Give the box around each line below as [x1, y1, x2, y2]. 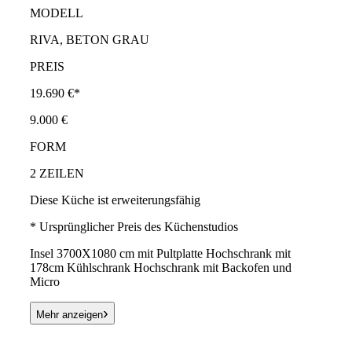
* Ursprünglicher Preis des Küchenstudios [30, 219, 238, 233]
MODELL [30, 5, 83, 20]
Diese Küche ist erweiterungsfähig [30, 192, 200, 207]
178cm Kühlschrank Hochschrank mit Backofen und [30, 260, 291, 274]
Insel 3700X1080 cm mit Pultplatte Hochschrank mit [30, 246, 291, 260]
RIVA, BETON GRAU [30, 32, 149, 46]
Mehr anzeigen [36, 308, 103, 321]
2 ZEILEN [30, 166, 84, 180]
